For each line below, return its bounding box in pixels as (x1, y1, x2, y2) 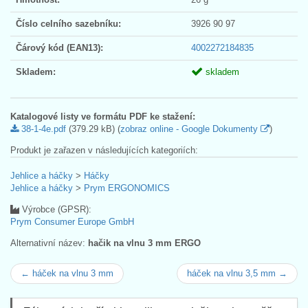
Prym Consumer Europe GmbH (10, 216, 134, 227)
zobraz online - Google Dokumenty (120, 123, 261, 134)
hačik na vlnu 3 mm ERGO (88, 237, 201, 248)
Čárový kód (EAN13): (16, 42, 103, 53)
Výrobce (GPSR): (19, 203, 91, 214)
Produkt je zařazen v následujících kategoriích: (10, 144, 198, 155)
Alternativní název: (10, 237, 88, 248)
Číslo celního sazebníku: (16, 18, 121, 29)
